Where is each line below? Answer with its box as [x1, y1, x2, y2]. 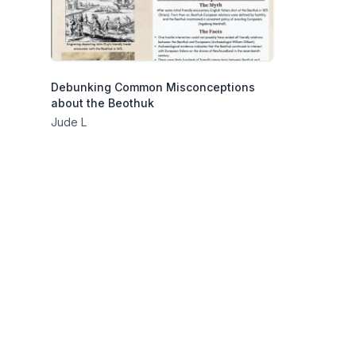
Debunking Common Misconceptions [51, 80, 255, 94]
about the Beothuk [51, 96, 154, 110]
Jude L [51, 115, 87, 129]
